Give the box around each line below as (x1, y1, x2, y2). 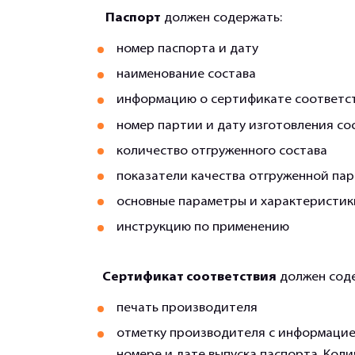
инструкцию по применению (116, 220, 290, 234)
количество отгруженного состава (116, 144, 328, 158)
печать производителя (116, 302, 258, 315)
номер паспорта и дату (116, 43, 259, 56)
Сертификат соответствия (93, 271, 277, 284)
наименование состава (116, 68, 257, 82)
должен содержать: (161, 12, 282, 25)
